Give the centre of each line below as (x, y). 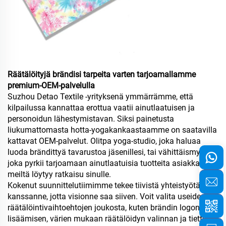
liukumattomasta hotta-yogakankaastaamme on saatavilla (112, 130)
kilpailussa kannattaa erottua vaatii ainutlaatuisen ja (101, 107)
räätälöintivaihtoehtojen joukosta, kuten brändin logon (104, 207)
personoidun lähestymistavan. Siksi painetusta (91, 119)
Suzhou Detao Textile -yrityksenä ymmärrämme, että (100, 96)
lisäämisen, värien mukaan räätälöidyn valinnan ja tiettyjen (112, 218)
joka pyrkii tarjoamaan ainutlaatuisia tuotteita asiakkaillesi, (112, 163)
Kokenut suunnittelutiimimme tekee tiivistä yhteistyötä (104, 185)
